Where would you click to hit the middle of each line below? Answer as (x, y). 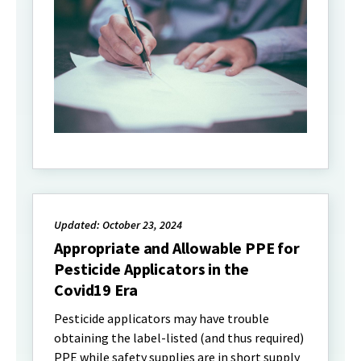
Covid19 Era (96, 290)
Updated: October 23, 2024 (118, 225)
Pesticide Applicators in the (151, 269)
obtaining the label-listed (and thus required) (179, 338)
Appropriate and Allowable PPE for (177, 248)
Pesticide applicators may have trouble (162, 319)
